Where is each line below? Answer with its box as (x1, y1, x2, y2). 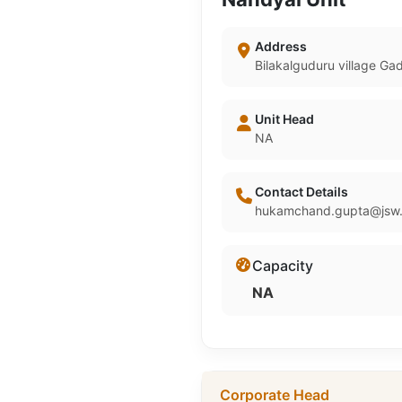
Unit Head (254, 111, 314, 127)
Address (254, 39, 307, 54)
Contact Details (254, 184, 348, 199)
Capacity (252, 257, 313, 275)
